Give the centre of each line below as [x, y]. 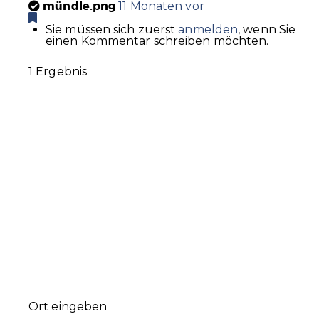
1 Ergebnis [58, 71]
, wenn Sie [267, 29]
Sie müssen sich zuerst [112, 29]
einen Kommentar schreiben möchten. [157, 41]
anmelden [208, 29]
